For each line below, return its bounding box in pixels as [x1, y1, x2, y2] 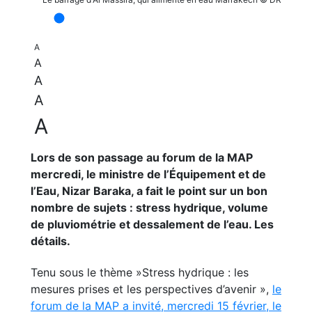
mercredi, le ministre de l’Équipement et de [31, 167, 266, 181]
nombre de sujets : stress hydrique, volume [31, 201, 268, 214]
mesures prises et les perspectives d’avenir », [31, 282, 272, 296]
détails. [31, 234, 70, 248]
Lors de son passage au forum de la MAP [31, 150, 253, 164]
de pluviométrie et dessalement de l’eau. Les [31, 217, 274, 231]
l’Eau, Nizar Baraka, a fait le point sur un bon [31, 184, 267, 198]
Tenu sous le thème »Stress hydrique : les [31, 265, 249, 279]
